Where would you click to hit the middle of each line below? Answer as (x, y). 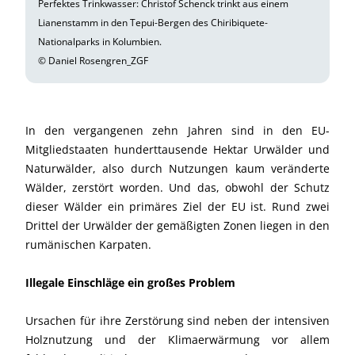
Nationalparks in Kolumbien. (100, 41)
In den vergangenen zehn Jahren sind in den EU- (177, 130)
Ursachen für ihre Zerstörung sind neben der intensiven (177, 320)
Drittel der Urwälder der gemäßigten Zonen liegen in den (177, 225)
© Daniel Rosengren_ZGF (93, 60)
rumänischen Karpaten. (88, 244)
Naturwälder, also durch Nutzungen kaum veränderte (177, 168)
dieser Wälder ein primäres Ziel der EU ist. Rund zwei (177, 206)
